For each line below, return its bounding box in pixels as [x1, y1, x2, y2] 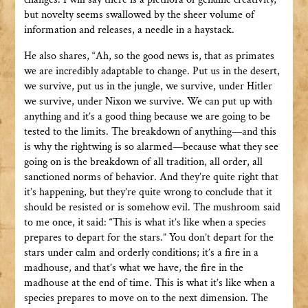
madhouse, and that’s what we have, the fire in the [23, 261, 243, 276]
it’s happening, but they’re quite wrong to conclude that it [23, 185, 272, 200]
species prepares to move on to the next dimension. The [23, 291, 268, 306]
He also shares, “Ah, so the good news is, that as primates [23, 49, 274, 64]
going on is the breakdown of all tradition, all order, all [23, 155, 263, 170]
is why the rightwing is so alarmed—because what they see [23, 140, 278, 155]
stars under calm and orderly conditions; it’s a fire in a [23, 245, 258, 261]
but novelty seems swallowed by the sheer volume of [23, 8, 254, 23]
